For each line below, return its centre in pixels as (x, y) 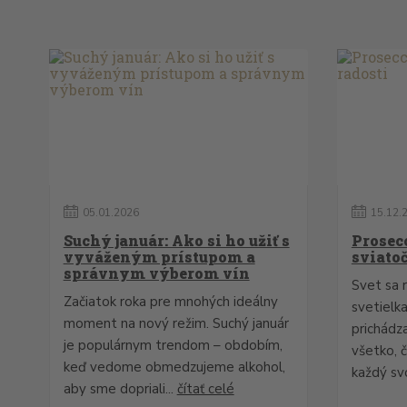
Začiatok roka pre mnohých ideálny (170, 302)
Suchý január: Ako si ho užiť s (176, 240)
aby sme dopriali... (120, 389)
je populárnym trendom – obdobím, (173, 345)
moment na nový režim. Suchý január (176, 323)
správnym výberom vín (156, 273)
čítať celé (205, 389)
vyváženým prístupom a (159, 257)
